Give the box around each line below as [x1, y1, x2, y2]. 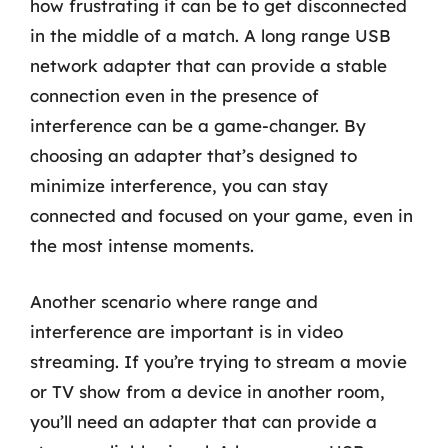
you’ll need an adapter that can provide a [30, 410, 377, 432]
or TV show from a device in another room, [30, 380, 385, 402]
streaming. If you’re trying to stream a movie [30, 350, 407, 372]
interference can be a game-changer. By [30, 115, 366, 136]
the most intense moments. [30, 235, 254, 256]
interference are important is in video [30, 320, 343, 342]
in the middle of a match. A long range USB [30, 25, 391, 46]
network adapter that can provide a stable [30, 55, 387, 76]
